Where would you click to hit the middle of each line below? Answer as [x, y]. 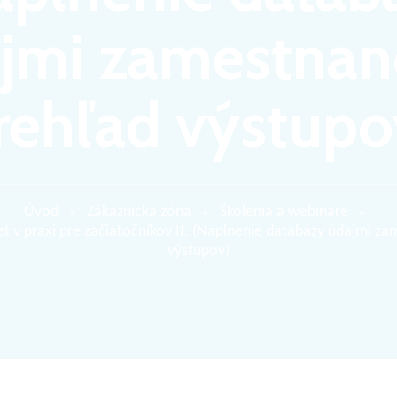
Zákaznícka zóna [139, 212]
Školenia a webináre [284, 212]
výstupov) [198, 251]
